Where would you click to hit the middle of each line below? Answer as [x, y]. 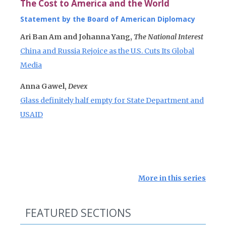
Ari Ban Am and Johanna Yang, [77, 37]
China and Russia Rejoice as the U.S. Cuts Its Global [107, 51]
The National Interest [168, 37]
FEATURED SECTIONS [78, 213]
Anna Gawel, [44, 86]
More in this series [172, 178]
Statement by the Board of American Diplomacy [108, 19]
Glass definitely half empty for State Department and [112, 100]
